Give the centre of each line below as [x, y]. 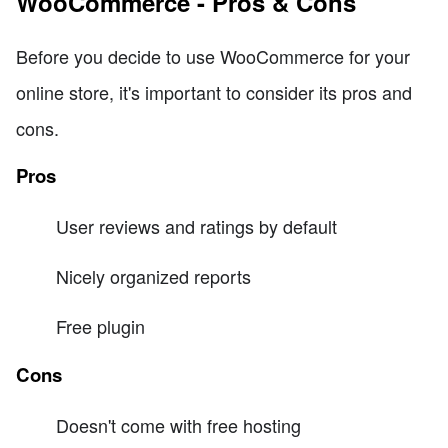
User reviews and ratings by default [196, 225]
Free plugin [100, 325]
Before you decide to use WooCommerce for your [213, 56]
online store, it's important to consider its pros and [214, 92]
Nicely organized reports [153, 275]
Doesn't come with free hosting [178, 425]
